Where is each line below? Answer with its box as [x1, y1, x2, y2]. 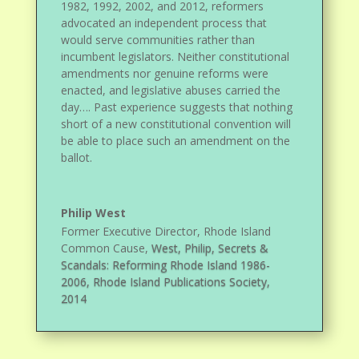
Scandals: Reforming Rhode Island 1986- [61, 257, 271, 273]
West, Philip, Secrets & [151, 240, 269, 256]
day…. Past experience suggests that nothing [61, 99, 293, 115]
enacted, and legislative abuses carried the [61, 83, 281, 99]
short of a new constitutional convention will [61, 116, 292, 132]
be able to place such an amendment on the [61, 133, 291, 149]
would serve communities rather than [61, 32, 256, 48]
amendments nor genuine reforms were [61, 66, 269, 82]
